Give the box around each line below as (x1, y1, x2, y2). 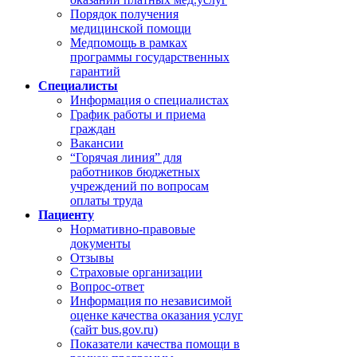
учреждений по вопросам (70, 179, 209, 193)
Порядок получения (70, 7, 178, 21)
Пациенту (38, 208, 94, 222)
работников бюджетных (70, 165, 200, 178)
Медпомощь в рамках (70, 36, 187, 49)
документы (70, 237, 131, 250)
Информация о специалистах (70, 93, 229, 107)
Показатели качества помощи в (70, 337, 240, 351)
